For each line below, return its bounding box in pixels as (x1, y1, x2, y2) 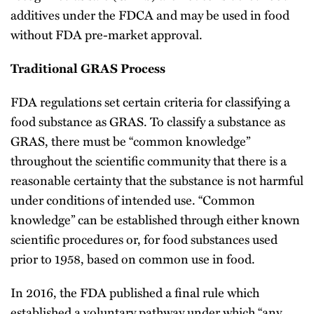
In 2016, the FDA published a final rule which (11, 282, 259, 301)
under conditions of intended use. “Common (11, 190, 255, 209)
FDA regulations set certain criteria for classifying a (11, 92, 290, 111)
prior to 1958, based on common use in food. (11, 249, 255, 268)
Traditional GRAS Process (11, 59, 165, 77)
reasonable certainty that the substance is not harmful (11, 170, 303, 189)
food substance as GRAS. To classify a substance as (11, 111, 285, 130)
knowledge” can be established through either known (11, 210, 300, 228)
